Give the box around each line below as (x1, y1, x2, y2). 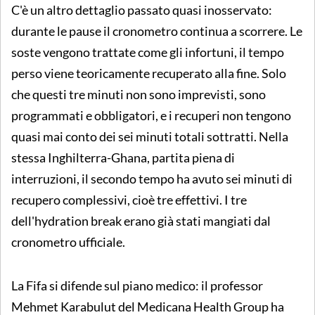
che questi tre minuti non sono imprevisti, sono (11, 86, 266, 102)
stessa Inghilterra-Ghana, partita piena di (11, 149, 235, 165)
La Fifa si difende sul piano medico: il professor (11, 277, 263, 293)
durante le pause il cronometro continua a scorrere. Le (11, 22, 302, 39)
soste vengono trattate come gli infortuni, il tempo (11, 44, 284, 60)
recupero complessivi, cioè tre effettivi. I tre (11, 191, 247, 207)
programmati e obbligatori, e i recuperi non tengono (11, 107, 291, 123)
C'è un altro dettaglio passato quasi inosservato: (11, 1, 272, 18)
